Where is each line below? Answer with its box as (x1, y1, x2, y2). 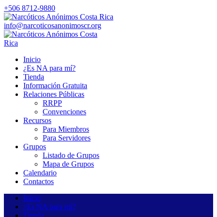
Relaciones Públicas (23, 90, 84, 98)
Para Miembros (43, 125, 89, 133)
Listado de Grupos (43, 151, 99, 159)
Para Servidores (43, 134, 91, 142)
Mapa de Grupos (43, 160, 94, 168)
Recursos (23, 116, 51, 124)
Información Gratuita (23, 81, 87, 90)
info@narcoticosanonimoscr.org (4, 21, 101, 30)
